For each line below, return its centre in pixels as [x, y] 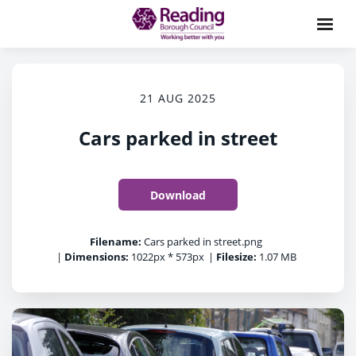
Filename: [116, 242]
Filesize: [236, 257]
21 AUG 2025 [178, 98]
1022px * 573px [166, 257]
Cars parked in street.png [202, 242]
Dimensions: [96, 257]
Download [178, 195]
